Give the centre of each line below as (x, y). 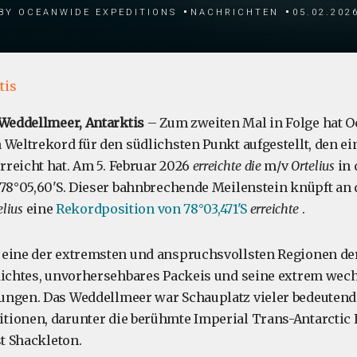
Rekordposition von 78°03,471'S (152, 209)
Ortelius (314, 166)
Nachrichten (234, 11)
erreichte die (228, 166)
